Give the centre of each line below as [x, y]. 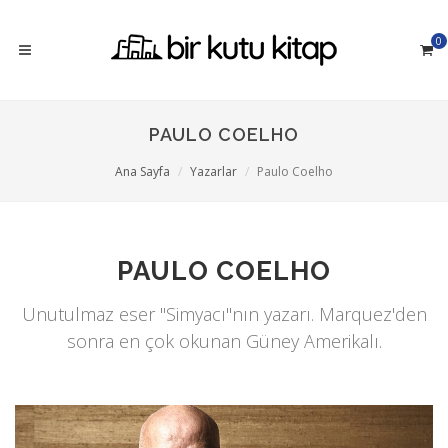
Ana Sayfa [142, 171]
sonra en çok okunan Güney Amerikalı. [224, 341]
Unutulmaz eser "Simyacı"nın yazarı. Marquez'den [224, 314]
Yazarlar [213, 171]
